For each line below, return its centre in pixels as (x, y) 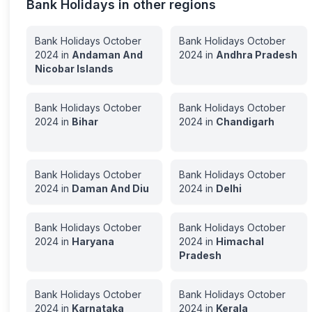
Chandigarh (245, 122)
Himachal (240, 241)
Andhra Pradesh (257, 55)
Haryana (93, 241)
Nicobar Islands (75, 69)
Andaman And (108, 55)
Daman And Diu (111, 188)
